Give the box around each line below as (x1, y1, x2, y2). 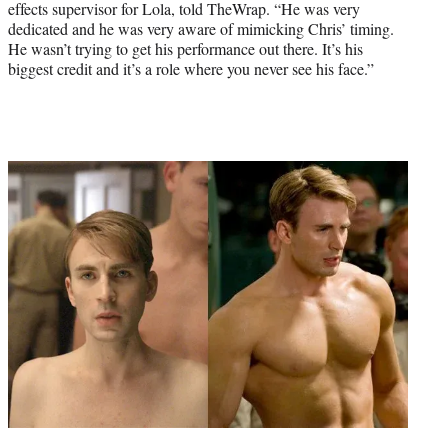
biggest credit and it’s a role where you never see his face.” (8, 58, 374, 80)
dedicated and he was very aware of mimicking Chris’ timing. (8, 18, 394, 40)
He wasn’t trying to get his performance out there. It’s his (8, 38, 363, 60)
